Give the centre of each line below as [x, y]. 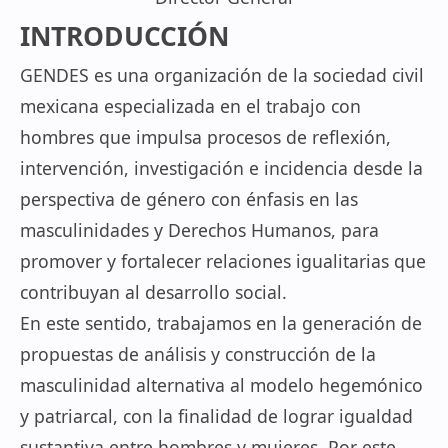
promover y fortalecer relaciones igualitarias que [223, 261]
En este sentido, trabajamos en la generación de [221, 323]
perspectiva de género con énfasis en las [189, 199]
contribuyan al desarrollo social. [153, 292]
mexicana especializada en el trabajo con [190, 106]
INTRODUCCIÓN [124, 36]
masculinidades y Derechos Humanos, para [199, 230]
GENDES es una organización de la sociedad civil [222, 75]
